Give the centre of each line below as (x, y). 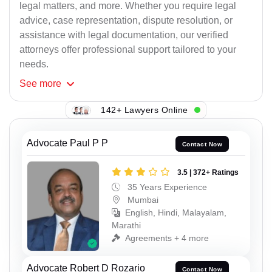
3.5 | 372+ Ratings (208, 172)
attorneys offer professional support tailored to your (128, 50)
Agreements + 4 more (167, 238)
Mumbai (142, 199)
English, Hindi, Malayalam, (176, 212)
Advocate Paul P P (67, 143)
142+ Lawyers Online (144, 110)
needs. (34, 64)
